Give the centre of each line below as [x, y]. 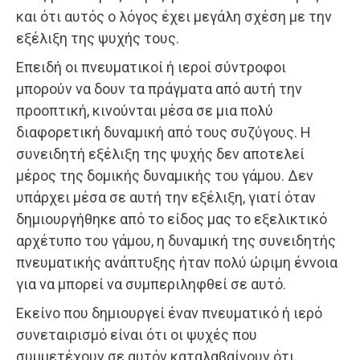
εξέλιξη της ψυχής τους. [98, 38]
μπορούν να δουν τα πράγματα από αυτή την [159, 88]
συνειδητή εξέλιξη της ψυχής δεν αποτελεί [160, 153]
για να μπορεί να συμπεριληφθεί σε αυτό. [151, 284]
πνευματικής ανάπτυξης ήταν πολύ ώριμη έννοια [177, 262]
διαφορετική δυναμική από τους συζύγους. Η [164, 132]
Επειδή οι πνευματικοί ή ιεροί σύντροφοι [151, 67]
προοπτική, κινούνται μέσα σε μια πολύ [145, 110]
